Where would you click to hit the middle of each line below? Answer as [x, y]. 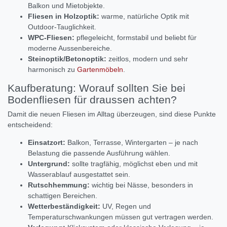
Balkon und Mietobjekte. [66, 6]
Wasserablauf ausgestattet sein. [79, 175]
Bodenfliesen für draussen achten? [92, 100]
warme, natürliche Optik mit [144, 16]
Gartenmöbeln [100, 70]
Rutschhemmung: [59, 185]
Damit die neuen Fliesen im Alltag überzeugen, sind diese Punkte [112, 114]
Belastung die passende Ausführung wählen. [99, 153]
